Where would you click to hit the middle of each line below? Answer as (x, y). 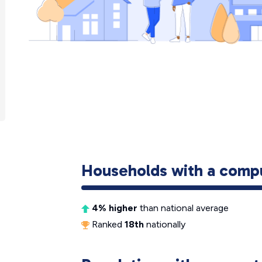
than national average (183, 208)
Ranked (107, 224)
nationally (165, 224)
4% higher (115, 208)
